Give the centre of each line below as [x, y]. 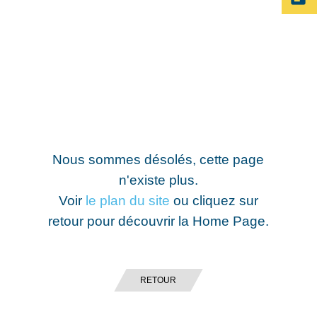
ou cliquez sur [214, 200]
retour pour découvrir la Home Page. [158, 221]
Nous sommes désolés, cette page [158, 159]
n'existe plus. [158, 180]
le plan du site [127, 200]
